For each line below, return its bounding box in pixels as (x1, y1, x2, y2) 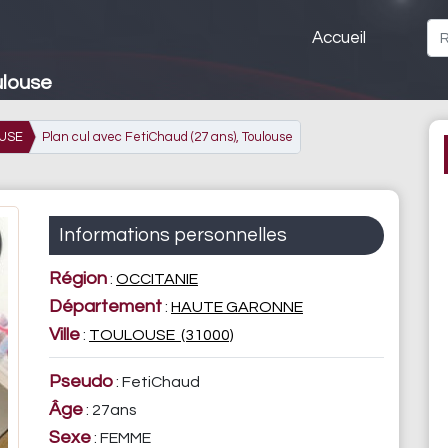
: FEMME (91, 430, 151, 446)
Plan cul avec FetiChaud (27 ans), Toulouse (42, 129, 293, 144)
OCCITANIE (116, 271, 198, 287)
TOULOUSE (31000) (89, 327, 234, 343)
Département (49, 297, 162, 316)
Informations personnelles (59, 225, 287, 245)
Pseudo (49, 372, 113, 391)
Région (49, 269, 107, 288)
